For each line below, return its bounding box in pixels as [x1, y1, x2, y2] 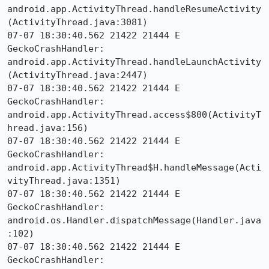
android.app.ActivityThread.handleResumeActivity [7, 4, 261, 14]
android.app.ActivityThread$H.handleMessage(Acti [7, 162, 261, 173]
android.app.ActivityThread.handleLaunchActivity [7, 56, 261, 67]
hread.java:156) [7, 122, 88, 133]
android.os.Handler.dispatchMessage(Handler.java [7, 215, 261, 226]
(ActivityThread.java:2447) [7, 70, 148, 80]
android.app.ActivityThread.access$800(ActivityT [7, 109, 261, 120]
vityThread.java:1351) [7, 175, 121, 186]
